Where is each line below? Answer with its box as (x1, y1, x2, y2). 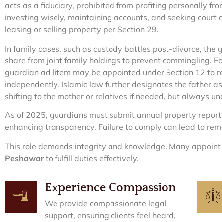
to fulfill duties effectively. (44, 153, 139, 163)
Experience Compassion (45, 181, 176, 194)
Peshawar (5, 153, 44, 163)
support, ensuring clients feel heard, (45, 210, 176, 220)
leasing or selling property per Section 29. (5, 24, 159, 35)
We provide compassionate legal (45, 198, 166, 208)
